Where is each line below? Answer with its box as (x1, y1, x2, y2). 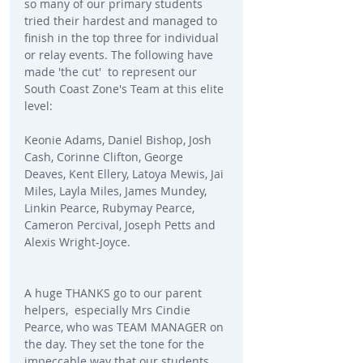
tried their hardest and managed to (24, 13, 220, 29)
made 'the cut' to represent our (24, 64, 200, 80)
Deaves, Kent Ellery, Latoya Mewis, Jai (24, 166, 227, 182)
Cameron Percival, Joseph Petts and (24, 217, 219, 233)
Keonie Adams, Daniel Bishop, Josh (24, 132, 215, 148)
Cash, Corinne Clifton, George (24, 149, 186, 165)
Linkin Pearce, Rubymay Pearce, (24, 200, 198, 216)
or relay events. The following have (24, 47, 216, 63)
